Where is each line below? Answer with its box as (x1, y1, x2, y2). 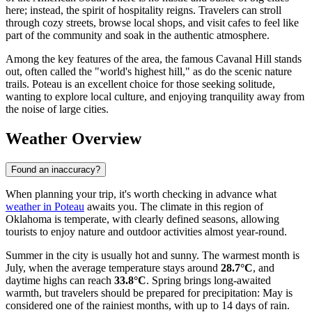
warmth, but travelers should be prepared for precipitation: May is (6, 286, 292, 299)
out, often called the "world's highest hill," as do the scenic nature (6, 65, 292, 78)
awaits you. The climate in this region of (84, 200, 263, 212)
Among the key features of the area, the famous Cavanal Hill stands (6, 53, 302, 65)
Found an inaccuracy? (11, 164, 100, 175)
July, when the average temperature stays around (6, 261, 221, 274)
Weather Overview (6, 130, 141, 148)
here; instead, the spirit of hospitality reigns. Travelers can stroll (6, 4, 281, 17)
